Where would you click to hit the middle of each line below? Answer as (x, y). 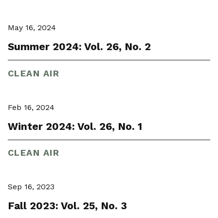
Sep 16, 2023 (31, 187)
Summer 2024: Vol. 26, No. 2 (79, 47)
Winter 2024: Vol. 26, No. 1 (75, 126)
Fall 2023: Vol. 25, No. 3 (67, 206)
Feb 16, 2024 (31, 107)
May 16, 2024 (32, 28)
